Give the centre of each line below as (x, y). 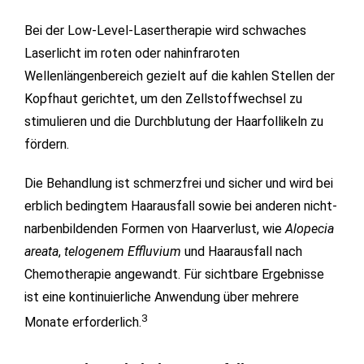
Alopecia (310, 229)
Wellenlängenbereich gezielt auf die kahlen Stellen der (180, 76)
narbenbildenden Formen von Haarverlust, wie (155, 229)
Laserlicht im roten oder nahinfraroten (132, 54)
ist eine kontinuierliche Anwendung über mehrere (162, 297)
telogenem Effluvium (123, 252)
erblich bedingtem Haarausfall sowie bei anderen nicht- (181, 206)
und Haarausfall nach (242, 252)
